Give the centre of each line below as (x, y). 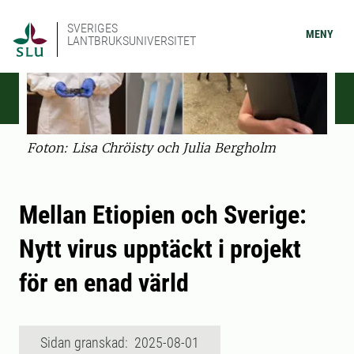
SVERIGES (92, 28)
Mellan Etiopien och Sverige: (163, 215)
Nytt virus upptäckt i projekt (160, 249)
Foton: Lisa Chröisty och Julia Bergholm (151, 148)
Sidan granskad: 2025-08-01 (120, 343)
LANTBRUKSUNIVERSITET (132, 41)
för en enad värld (104, 283)
